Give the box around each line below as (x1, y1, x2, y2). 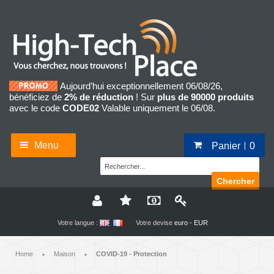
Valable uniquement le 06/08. (99, 103, 215, 114)
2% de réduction (64, 92, 133, 103)
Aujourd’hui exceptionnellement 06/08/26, (60, 81, 223, 92)
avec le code (9, 103, 62, 114)
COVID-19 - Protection (96, 250, 167, 258)
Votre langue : (57, 219, 98, 227)
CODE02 (62, 103, 99, 114)
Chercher (216, 176, 254, 186)
